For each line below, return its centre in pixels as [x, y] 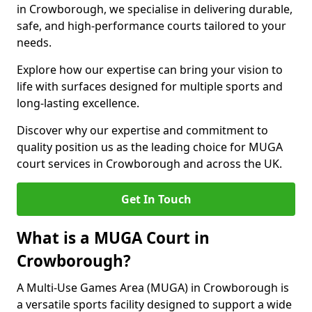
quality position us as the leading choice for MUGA [150, 147]
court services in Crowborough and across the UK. [149, 164]
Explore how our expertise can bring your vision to [150, 70]
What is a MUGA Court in [113, 238]
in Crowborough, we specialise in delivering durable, [155, 9]
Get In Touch [156, 199]
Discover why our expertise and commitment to [142, 130]
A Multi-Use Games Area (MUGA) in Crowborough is [153, 288]
